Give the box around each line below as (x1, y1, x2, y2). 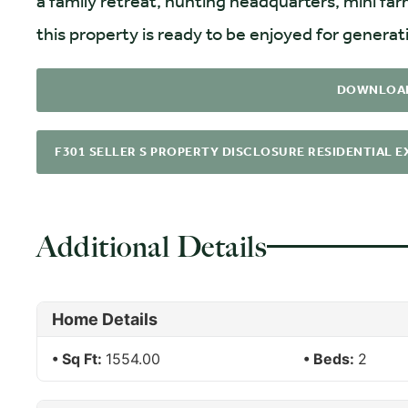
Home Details (52, 309, 158, 329)
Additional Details (36, 229, 267, 264)
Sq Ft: (62, 349, 106, 368)
